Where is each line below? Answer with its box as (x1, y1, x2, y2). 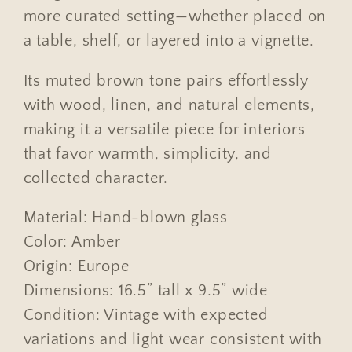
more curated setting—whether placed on (23, 8, 327, 26)
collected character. (23, 169, 169, 187)
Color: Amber (23, 233, 121, 251)
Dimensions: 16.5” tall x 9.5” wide (23, 282, 269, 300)
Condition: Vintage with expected (23, 306, 269, 324)
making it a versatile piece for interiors (23, 120, 306, 138)
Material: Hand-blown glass (23, 209, 228, 227)
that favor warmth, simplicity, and (23, 145, 273, 163)
